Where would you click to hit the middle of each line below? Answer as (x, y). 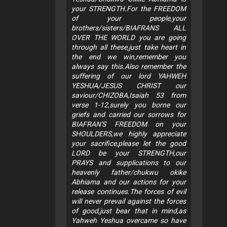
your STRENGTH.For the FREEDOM (129, 9)
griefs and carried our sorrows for (129, 115)
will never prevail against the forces (129, 201)
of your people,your (129, 18)
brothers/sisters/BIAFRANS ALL (129, 28)
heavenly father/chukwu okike (129, 173)
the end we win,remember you (129, 57)
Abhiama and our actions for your (129, 182)
